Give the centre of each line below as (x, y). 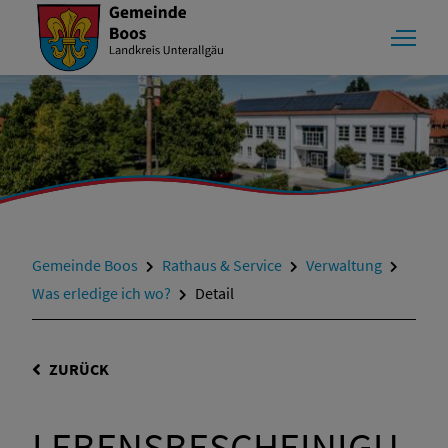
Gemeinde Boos (85, 265)
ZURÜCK (79, 368)
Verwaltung (344, 265)
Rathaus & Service (222, 265)
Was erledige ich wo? (101, 293)
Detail (214, 293)
